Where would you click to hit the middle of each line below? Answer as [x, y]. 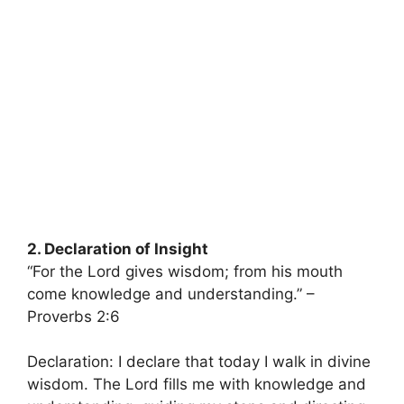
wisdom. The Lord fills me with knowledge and [197, 385]
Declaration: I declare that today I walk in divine [199, 362]
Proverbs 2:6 [73, 316]
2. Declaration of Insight [118, 248]
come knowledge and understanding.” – [171, 294]
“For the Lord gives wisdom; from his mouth [185, 271]
